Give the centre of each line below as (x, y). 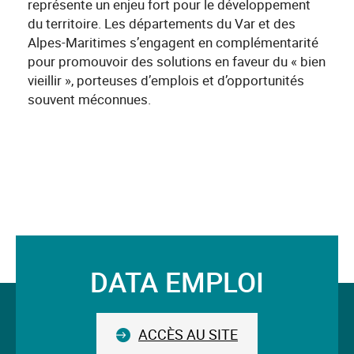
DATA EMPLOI (177, 282)
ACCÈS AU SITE (188, 335)
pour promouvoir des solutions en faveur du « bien (177, 62)
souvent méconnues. (89, 100)
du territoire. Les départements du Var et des (162, 24)
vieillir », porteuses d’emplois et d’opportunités (166, 81)
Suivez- (54, 296)
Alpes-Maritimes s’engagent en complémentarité (173, 43)
